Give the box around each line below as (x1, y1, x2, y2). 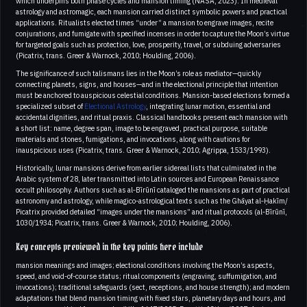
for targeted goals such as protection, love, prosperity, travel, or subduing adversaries (16, 39, 281, 49)
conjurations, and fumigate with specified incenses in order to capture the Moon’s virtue (16, 28, 289, 38)
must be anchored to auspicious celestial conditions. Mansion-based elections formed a (16, 90, 290, 100)
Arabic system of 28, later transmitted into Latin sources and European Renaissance (16, 173, 279, 184)
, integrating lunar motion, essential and (146, 101, 271, 111)
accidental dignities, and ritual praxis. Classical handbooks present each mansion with (16, 112, 288, 122)
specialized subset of (16, 101, 84, 111)
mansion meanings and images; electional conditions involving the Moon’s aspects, (16, 260, 275, 270)
